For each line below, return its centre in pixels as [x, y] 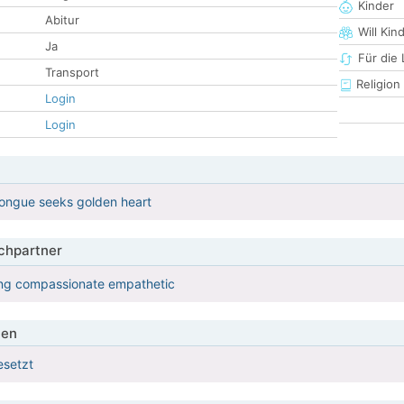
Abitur [62, 20]
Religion [376, 84]
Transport [72, 73]
